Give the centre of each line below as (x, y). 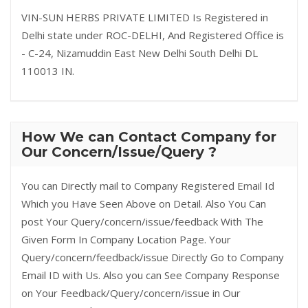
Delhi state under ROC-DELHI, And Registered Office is (153, 35)
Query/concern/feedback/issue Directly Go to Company (153, 257)
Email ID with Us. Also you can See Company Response (151, 275)
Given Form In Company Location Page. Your (126, 239)
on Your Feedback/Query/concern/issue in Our (131, 293)
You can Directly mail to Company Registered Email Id (148, 186)
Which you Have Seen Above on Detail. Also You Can (144, 203)
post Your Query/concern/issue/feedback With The (142, 221)
